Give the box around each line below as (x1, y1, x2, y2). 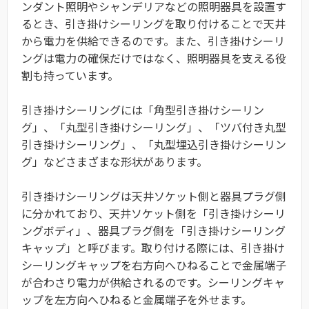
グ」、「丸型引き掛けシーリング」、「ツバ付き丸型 (21, 119, 286, 136)
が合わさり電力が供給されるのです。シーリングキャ (21, 274, 285, 291)
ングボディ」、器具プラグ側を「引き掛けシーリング (21, 222, 286, 239)
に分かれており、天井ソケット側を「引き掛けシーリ (21, 205, 286, 222)
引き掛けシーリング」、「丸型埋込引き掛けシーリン (21, 136, 286, 153)
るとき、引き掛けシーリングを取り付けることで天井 (21, 15, 286, 32)
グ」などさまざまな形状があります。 (21, 153, 208, 170)
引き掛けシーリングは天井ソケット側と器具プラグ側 (21, 188, 286, 205)
